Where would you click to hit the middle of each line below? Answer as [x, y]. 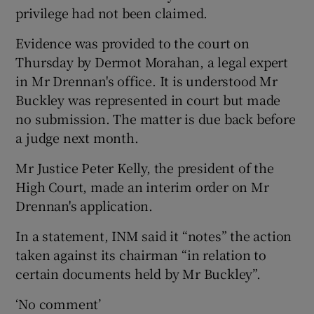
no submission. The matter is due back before [156, 118]
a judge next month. [77, 137]
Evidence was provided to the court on [133, 42]
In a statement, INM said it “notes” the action [154, 235]
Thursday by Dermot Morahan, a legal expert [152, 61]
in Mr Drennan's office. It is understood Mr [146, 80]
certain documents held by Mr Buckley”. [138, 273]
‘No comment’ [59, 303]
